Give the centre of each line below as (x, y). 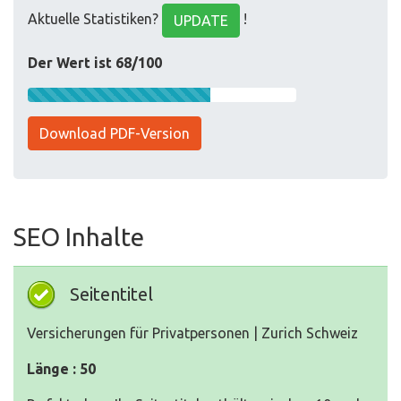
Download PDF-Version (115, 133)
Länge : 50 (61, 369)
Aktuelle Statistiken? (95, 19)
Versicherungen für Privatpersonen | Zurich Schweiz (192, 333)
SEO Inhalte (79, 237)
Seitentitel (111, 294)
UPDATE (201, 21)
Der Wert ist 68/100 (95, 63)
